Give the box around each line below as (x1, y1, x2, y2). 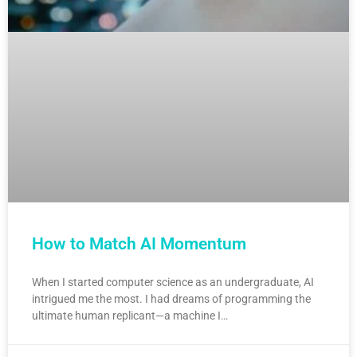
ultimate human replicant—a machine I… (32, 308, 228, 322)
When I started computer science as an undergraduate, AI (32, 275, 314, 288)
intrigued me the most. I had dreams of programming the (32, 292, 311, 305)
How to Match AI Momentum (32, 233, 246, 253)
